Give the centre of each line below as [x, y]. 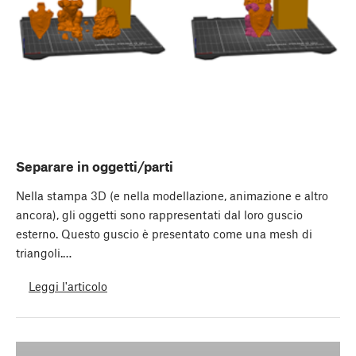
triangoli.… [44, 253]
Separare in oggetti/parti [95, 166]
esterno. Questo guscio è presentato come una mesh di [164, 234]
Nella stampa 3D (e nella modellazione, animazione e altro [172, 196]
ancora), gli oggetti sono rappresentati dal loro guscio [159, 215]
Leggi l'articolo [68, 286]
